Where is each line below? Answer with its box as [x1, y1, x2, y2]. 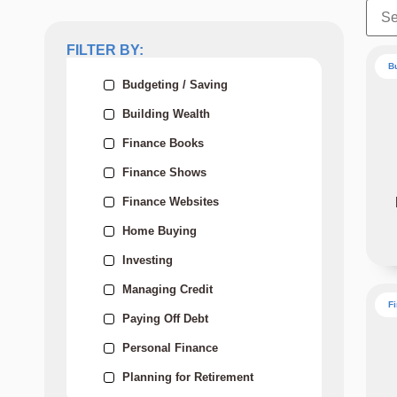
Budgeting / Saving [122, 78, 228, 92]
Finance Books [122, 136, 204, 151]
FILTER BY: [66, 43, 144, 58]
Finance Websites [122, 195, 219, 209]
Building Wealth [122, 107, 210, 121]
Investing [122, 253, 173, 268]
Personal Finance [122, 341, 218, 355]
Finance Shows [122, 166, 206, 180]
